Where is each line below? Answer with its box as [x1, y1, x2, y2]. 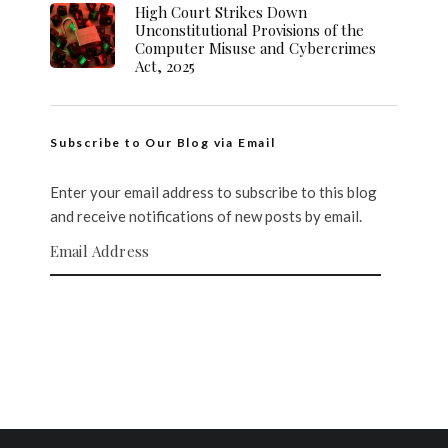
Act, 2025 [135, 56, 195, 76]
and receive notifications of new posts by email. [50, 207, 362, 225]
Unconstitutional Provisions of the [135, 20, 364, 40]
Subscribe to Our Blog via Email [50, 135, 276, 150]
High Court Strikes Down [135, 2, 307, 22]
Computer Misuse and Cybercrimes [135, 38, 376, 58]
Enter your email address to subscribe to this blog [50, 183, 377, 201]
